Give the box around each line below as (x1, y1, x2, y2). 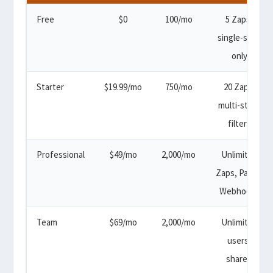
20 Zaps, (223, 80, 255, 93)
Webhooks (219, 185, 260, 197)
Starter (37, 80, 65, 93)
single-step (218, 31, 261, 43)
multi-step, (218, 99, 261, 111)
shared (226, 252, 253, 264)
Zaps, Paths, (215, 166, 263, 179)
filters (227, 117, 251, 129)
